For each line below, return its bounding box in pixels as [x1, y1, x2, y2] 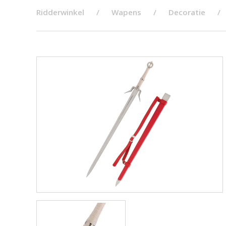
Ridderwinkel [36, 7, 84, 17]
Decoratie [168, 7, 205, 17]
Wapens [111, 7, 141, 17]
